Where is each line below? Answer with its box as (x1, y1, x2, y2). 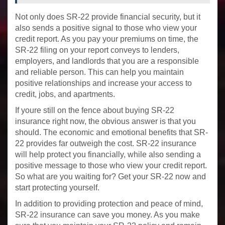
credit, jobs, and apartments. (15, 89, 115, 98)
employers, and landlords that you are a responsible (15, 56, 199, 65)
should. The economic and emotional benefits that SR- (15, 128, 208, 137)
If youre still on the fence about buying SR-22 (15, 105, 174, 115)
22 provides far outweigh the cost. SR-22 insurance (15, 139, 196, 148)
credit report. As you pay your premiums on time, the (15, 34, 198, 43)
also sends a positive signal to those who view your (15, 23, 197, 32)
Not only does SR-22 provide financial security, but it (15, 12, 200, 21)
